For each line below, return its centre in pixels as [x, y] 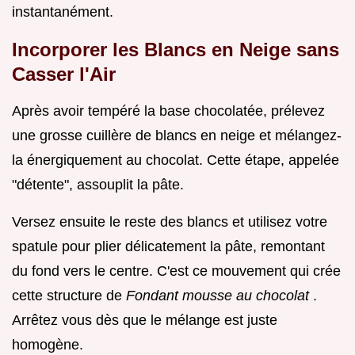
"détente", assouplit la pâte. [98, 184]
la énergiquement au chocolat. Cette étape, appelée [176, 160]
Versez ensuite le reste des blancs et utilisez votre [170, 221]
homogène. [48, 344]
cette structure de [69, 295]
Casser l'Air [64, 74]
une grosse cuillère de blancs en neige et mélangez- [177, 135]
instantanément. [63, 11]
